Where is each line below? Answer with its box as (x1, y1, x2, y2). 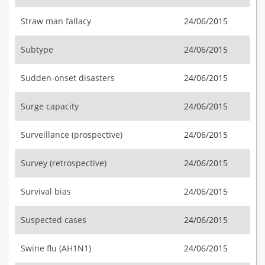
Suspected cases (21, 214, 86, 225)
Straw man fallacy (21, 15, 91, 27)
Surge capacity (21, 101, 79, 112)
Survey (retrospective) (21, 157, 106, 169)
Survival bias (21, 186, 71, 197)
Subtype (21, 44, 53, 55)
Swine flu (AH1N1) (21, 243, 91, 254)
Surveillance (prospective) (21, 129, 122, 140)
